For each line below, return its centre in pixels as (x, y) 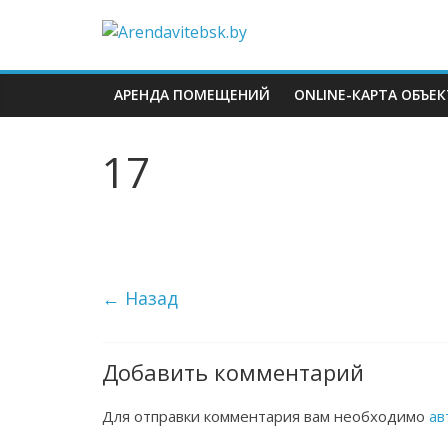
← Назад (140, 298)
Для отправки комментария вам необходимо (265, 416)
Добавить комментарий (233, 372)
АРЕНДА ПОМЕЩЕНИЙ (192, 94)
